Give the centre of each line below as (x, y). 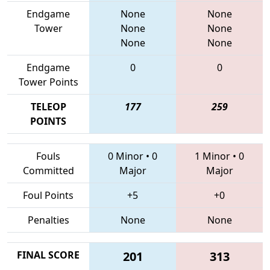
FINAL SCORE (48, 255)
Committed (48, 170)
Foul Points (48, 195)
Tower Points (48, 82)
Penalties (48, 220)
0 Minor (126, 156)
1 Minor (212, 156)
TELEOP (48, 106)
